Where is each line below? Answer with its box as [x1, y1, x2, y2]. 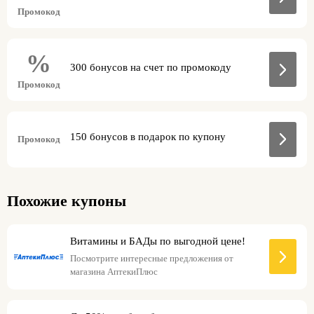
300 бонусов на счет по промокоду [70, 61, 231, 73]
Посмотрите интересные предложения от [70, 252, 233, 264]
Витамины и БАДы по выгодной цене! [70, 235, 245, 247]
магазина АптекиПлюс [70, 266, 158, 277]
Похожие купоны [7, 191, 126, 210]
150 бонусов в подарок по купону [70, 131, 226, 143]
